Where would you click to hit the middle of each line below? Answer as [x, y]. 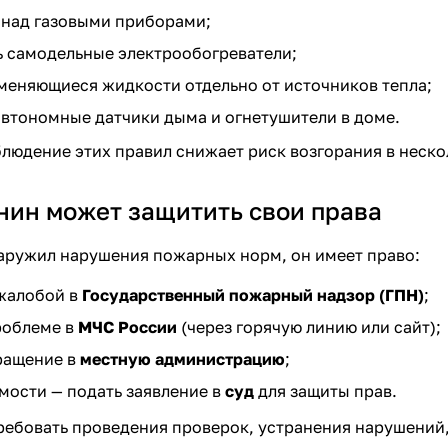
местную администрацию [182, 358]
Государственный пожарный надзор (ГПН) [253, 294]
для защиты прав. [325, 390]
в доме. [368, 116]
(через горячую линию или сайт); [309, 326]
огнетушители [281, 116]
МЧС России [127, 326]
